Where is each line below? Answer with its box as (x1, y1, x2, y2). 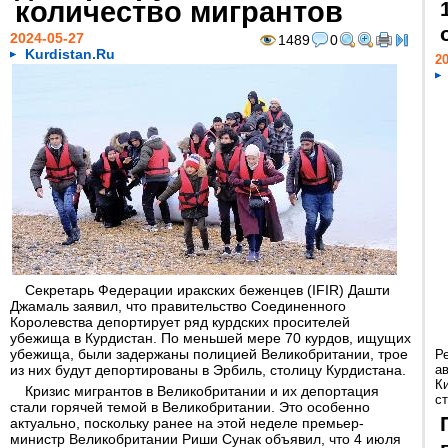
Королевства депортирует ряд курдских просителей (10, 314, 350, 330)
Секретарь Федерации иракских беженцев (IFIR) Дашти (25, 282, 390, 298)
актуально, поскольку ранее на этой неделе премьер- (10, 415, 364, 431)
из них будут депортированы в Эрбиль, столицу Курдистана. (10, 362, 406, 378)
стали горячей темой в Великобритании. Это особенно (10, 399, 370, 415)
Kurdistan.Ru (25, 46, 115, 62)
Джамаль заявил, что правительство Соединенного (10, 298, 346, 314)
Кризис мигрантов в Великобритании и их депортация (25, 383, 379, 399)
